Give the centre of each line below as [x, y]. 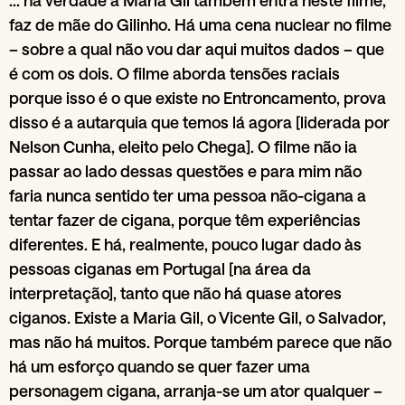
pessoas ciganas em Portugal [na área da [160, 269]
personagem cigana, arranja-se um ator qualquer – [196, 391]
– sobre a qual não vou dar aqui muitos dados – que [197, 49]
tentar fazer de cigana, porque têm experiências [185, 220]
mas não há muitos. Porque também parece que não [200, 342]
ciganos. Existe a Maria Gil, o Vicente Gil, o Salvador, [198, 318]
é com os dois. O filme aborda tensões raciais [174, 74]
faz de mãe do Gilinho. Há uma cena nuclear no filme [200, 25]
